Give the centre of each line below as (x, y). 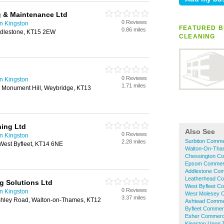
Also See (200, 131)
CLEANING (197, 36)
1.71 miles (134, 85)
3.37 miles (134, 197)
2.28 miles (134, 141)
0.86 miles (134, 29)
